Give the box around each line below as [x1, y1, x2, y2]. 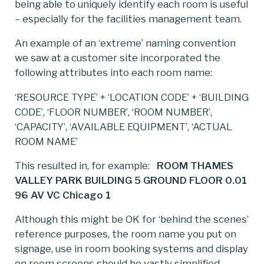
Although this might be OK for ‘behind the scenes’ [15, 213, 249, 226]
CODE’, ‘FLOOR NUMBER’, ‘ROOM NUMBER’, [15, 105, 212, 118]
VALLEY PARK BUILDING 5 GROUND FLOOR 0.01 [15, 174, 247, 186]
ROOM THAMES [157, 159, 233, 171]
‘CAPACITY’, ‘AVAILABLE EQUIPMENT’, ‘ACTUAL [15, 120, 232, 133]
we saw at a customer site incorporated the [15, 52, 220, 64]
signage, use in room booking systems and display [15, 243, 248, 255]
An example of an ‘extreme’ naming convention [15, 37, 236, 49]
